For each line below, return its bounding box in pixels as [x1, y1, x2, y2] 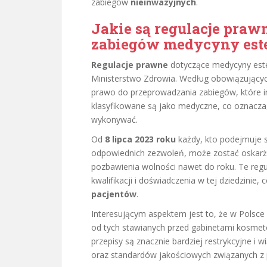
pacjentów [91, 188, 136, 200]
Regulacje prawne [91, 59, 168, 70]
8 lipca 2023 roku [105, 133, 176, 145]
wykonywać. [91, 114, 138, 125]
